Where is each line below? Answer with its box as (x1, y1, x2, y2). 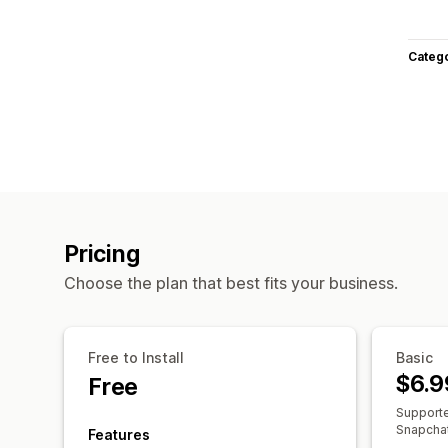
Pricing (64, 239, 140, 268)
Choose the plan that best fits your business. (64, 272, 398, 293)
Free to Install (88, 348, 184, 366)
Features (88, 425, 150, 443)
